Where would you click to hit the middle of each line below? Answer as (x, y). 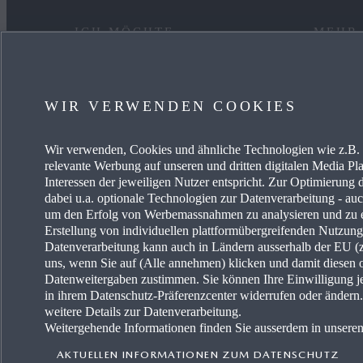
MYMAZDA (108, 123)
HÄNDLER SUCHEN (132, 196)
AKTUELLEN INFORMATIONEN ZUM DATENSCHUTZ (198, 354)
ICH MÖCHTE (125, 32)
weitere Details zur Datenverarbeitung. (143, 312)
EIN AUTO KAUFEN (132, 87)
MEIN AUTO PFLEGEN (141, 160)
